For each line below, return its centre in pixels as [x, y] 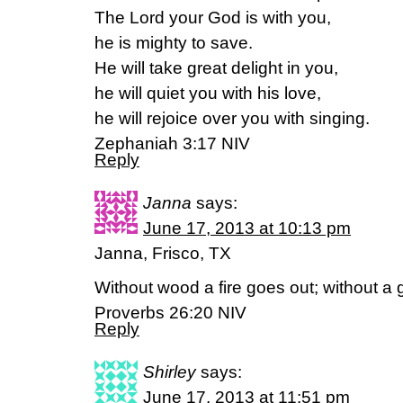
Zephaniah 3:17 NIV [172, 143]
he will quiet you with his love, [208, 93]
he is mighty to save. [174, 43]
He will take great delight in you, [216, 68]
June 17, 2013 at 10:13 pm [247, 228]
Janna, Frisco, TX [163, 253]
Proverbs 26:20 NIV [170, 313]
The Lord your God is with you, [213, 18]
